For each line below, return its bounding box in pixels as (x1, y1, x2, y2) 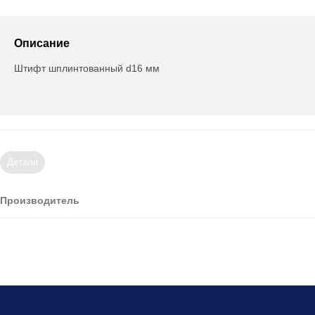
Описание (14, 37, 70, 49)
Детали (6, 157, 38, 167)
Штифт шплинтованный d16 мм (14, 63, 160, 74)
